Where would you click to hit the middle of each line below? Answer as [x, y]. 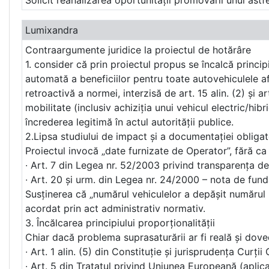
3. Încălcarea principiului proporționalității [120, 223]
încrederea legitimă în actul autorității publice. [129, 122]
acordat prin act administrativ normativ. [115, 209]
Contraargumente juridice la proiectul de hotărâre [138, 50]
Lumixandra [51, 30]
